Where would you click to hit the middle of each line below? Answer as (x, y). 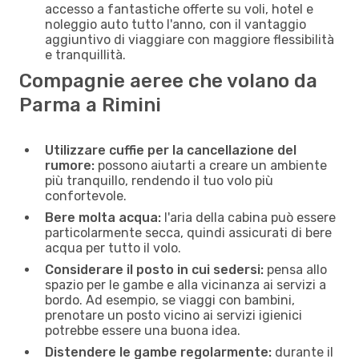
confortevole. (86, 196)
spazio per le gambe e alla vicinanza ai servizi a (186, 284)
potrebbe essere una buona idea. (143, 330)
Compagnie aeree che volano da (168, 81)
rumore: (70, 165)
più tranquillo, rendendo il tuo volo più (159, 180)
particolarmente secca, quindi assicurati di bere (188, 232)
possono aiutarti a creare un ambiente (211, 165)
